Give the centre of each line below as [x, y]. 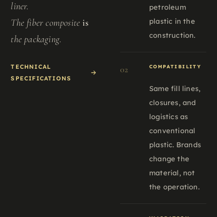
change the [169, 159]
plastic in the [172, 21]
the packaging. [36, 39]
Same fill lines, [175, 88]
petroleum [168, 7]
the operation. [174, 187]
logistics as [169, 116]
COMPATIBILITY [175, 66]
